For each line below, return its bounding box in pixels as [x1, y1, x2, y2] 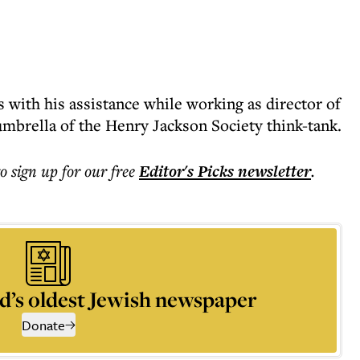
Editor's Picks [139, 160, 234, 182]
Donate [21, 315, 65, 335]
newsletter [234, 160, 311, 182]
